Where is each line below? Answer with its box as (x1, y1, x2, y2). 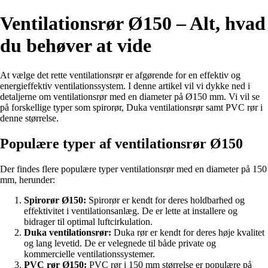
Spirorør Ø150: (24, 194, 86, 205)
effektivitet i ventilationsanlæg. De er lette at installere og (24, 205, 237, 216)
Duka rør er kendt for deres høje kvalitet (111, 227, 264, 237)
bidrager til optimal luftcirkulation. (24, 216, 153, 227)
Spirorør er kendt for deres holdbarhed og (86, 194, 245, 205)
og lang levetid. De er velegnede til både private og (24, 237, 216, 248)
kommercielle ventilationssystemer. (24, 248, 155, 259)
